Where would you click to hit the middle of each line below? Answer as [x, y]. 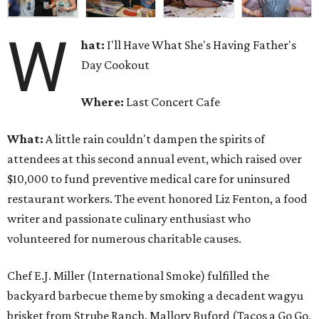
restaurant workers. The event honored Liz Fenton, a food [157, 199]
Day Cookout [116, 65]
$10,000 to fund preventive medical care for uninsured [149, 179]
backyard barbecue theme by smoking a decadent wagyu [155, 296]
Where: [103, 102]
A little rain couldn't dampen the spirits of [154, 139]
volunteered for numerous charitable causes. [124, 239]
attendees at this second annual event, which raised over [155, 159]
